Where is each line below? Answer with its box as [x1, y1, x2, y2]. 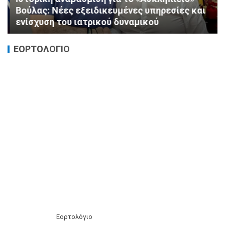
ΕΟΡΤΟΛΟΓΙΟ [14, 43, 70, 54]
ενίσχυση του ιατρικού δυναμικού [14, 16, 157, 27]
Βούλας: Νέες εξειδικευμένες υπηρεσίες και [14, 5, 203, 16]
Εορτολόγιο [56, 212, 92, 220]
